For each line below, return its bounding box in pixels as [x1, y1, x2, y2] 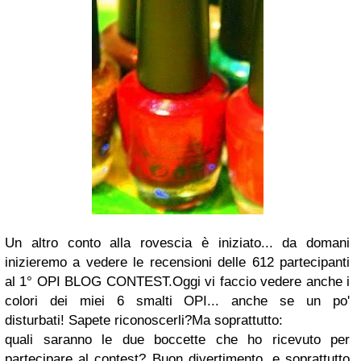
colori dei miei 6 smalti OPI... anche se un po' [5, 293, 350, 309]
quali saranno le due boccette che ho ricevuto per [5, 332, 350, 347]
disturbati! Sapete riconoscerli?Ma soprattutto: [5, 313, 283, 328]
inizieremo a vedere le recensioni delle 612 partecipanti [5, 255, 350, 270]
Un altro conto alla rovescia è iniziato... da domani [5, 235, 350, 251]
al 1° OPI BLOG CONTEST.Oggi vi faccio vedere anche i [5, 274, 350, 289]
